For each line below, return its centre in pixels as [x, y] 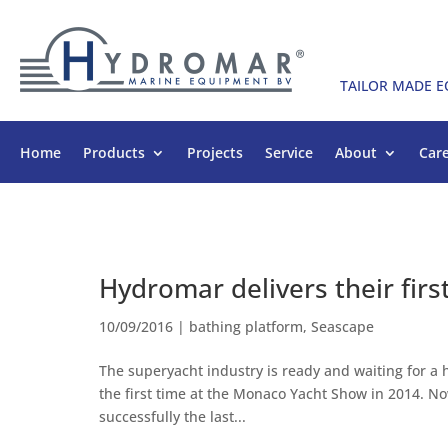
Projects [215, 152]
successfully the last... [172, 416]
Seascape [342, 326]
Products [114, 152]
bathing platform [245, 326]
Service [289, 152]
